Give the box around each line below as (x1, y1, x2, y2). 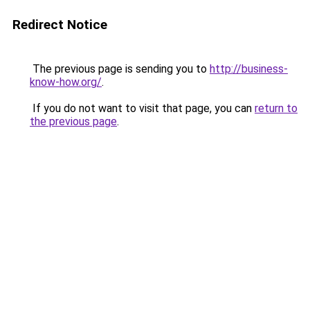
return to (255, 102, 298, 115)
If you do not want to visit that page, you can (30, 102, 255, 115)
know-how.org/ (30, 75, 102, 89)
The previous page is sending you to (30, 62, 210, 75)
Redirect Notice (12, 17, 107, 33)
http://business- (210, 62, 288, 75)
